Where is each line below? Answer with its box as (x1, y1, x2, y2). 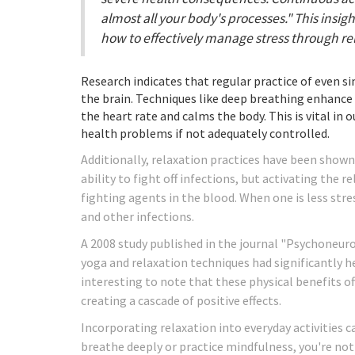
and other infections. (81, 208, 194, 224)
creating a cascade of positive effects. (81, 292, 281, 308)
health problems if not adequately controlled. (81, 124, 330, 141)
